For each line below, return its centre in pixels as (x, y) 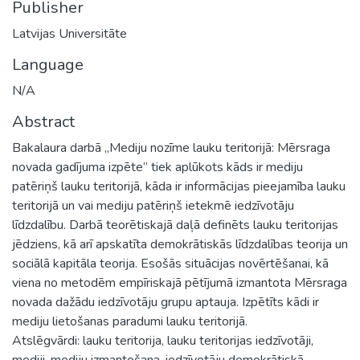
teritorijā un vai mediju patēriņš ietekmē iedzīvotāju (153, 205)
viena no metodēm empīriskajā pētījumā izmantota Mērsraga (180, 282)
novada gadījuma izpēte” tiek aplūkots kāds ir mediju (157, 167)
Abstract (43, 121)
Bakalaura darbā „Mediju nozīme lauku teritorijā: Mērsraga (171, 147)
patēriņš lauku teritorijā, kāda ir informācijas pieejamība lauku (179, 186)
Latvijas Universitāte (70, 33)
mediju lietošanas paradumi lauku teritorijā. (130, 321)
